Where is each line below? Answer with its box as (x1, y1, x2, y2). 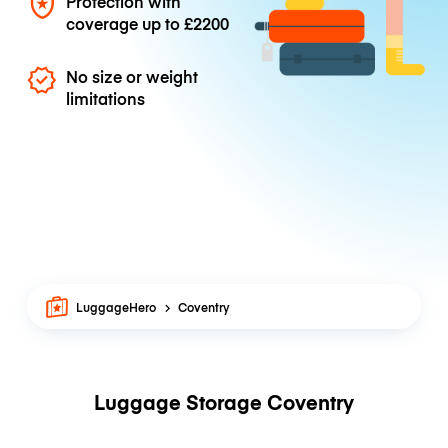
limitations (66, 87, 146, 110)
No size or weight (66, 65, 199, 88)
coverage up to (66, 11, 185, 34)
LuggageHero (76, 298, 157, 316)
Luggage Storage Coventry (94, 388, 354, 416)
